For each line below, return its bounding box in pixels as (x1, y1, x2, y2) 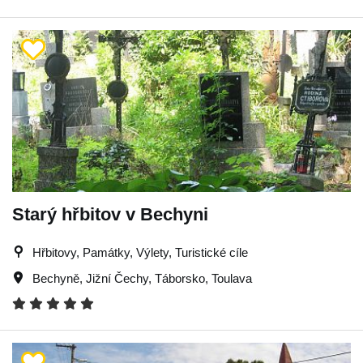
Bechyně (32, 271, 79, 285)
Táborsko (155, 271, 205, 285)
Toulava (211, 271, 252, 285)
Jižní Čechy (86, 271, 148, 285)
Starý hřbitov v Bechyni (12, 204, 208, 224)
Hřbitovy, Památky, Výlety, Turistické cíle (32, 246, 248, 259)
